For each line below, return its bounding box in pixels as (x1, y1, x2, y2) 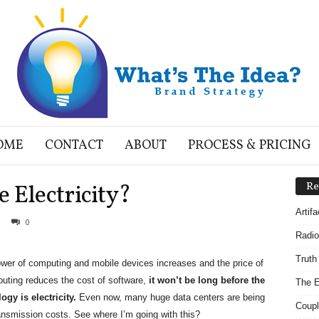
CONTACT (44, 137, 103, 155)
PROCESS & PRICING (187, 137, 311, 155)
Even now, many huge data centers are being (75, 292, 265, 303)
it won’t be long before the (148, 275, 265, 286)
